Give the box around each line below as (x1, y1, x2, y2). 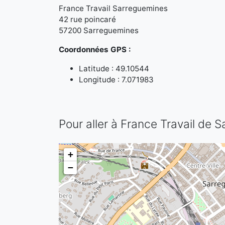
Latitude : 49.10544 (79, 64, 149, 73)
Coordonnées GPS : (59, 45, 131, 54)
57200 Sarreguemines (59, 26, 139, 35)
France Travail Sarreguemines (59, 4, 168, 13)
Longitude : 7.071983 (79, 75, 154, 84)
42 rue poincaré (59, 15, 116, 24)
